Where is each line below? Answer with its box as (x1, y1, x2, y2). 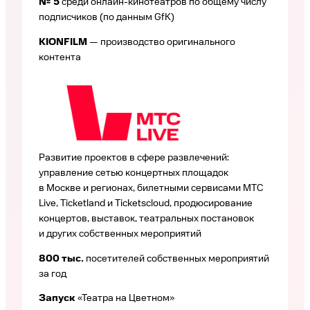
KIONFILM (39, 37, 89, 48)
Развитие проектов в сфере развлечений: (39, 152, 229, 163)
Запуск (39, 293, 77, 304)
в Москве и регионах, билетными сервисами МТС (39, 182, 263, 194)
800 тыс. (39, 253, 86, 264)
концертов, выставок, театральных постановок (39, 212, 254, 224)
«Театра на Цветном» (77, 293, 174, 304)
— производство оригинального (89, 37, 235, 48)
